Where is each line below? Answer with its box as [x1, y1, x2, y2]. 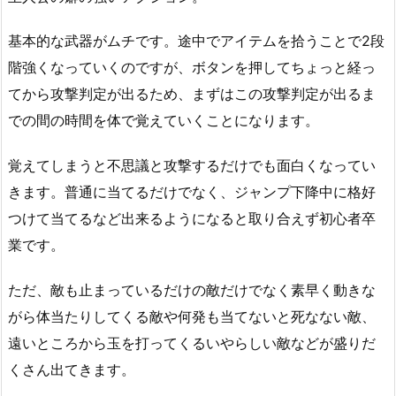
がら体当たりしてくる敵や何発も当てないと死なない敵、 [8, 307, 376, 325]
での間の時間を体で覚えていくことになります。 [8, 111, 319, 130]
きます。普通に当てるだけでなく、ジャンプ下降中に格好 [8, 183, 376, 202]
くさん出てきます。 [8, 360, 135, 378]
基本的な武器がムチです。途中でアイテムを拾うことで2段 [8, 32, 385, 50]
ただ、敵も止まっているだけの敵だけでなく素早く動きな [8, 280, 376, 299]
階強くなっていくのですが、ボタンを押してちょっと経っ [8, 58, 376, 77]
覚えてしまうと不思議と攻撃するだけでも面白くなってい [8, 156, 376, 175]
